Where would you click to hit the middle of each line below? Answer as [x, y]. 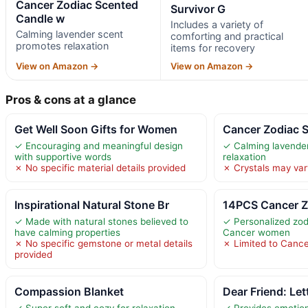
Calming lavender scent [69, 34]
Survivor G [198, 9]
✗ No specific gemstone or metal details [103, 243]
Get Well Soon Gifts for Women [96, 129]
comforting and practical [227, 36]
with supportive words [63, 156]
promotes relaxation [62, 45]
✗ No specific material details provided [100, 167]
